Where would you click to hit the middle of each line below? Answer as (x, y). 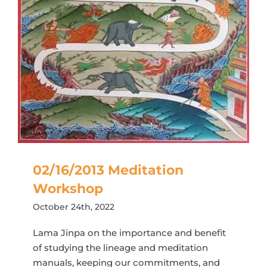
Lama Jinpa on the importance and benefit (129, 233)
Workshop (68, 189)
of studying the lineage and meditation (120, 248)
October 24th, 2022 (74, 207)
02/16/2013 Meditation (108, 170)
